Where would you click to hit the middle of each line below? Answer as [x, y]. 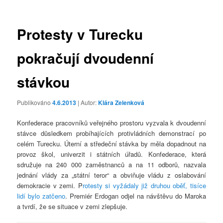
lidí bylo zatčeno [41, 196]
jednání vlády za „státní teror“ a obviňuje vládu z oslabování [111, 175]
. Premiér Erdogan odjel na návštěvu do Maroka [136, 196]
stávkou [44, 82]
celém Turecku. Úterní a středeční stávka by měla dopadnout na [111, 144]
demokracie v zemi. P [50, 186]
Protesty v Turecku [80, 34]
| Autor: [88, 102]
